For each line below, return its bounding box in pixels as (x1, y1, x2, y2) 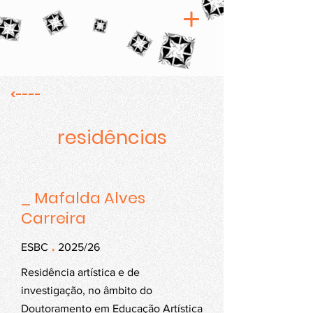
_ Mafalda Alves (21, 187, 145, 209)
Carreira (21, 208, 86, 229)
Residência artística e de (21, 266, 140, 278)
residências (57, 124, 167, 150)
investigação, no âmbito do (21, 284, 152, 296)
